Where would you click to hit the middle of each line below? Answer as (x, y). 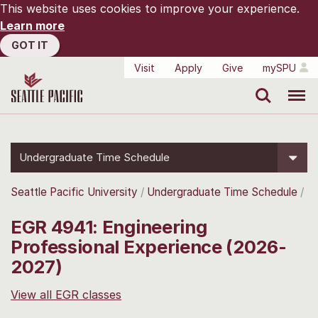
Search (260, 85)
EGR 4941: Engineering (109, 226)
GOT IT (30, 45)
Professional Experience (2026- (149, 246)
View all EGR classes (66, 294)
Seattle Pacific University (74, 192)
